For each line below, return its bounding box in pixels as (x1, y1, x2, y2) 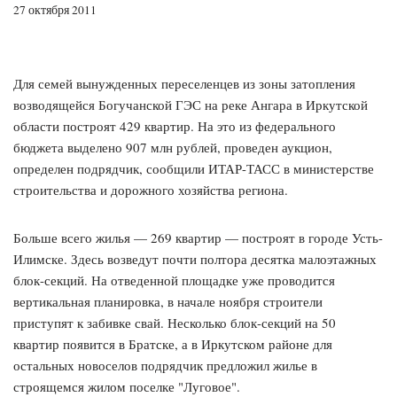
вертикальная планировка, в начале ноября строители (13, 292, 323, 311)
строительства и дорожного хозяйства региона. (13, 181, 288, 199)
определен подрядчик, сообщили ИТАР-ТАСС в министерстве (13, 160, 374, 178)
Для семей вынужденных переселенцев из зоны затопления (13, 74, 355, 93)
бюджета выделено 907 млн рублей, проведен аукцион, (13, 138, 332, 157)
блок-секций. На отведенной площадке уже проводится (13, 271, 335, 290)
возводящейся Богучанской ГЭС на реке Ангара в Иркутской (13, 96, 368, 114)
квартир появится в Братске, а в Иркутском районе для (13, 335, 332, 354)
